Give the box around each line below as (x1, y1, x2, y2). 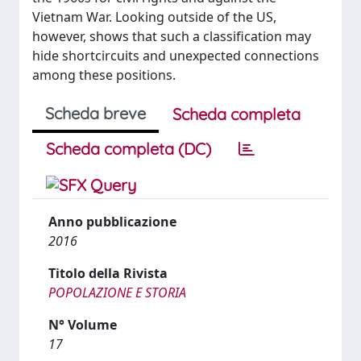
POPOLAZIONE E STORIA (48, 284, 186, 301)
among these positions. (32, 66, 176, 84)
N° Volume (48, 316, 117, 334)
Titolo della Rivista (48, 264, 168, 282)
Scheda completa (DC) (46, 139, 211, 159)
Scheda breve (45, 103, 146, 123)
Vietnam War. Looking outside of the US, (32, 8, 276, 26)
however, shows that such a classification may (32, 27, 311, 45)
